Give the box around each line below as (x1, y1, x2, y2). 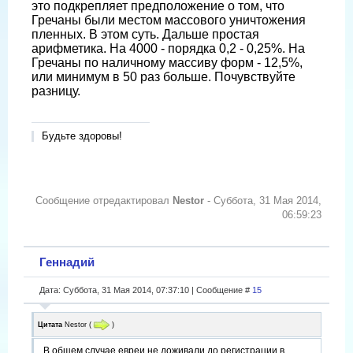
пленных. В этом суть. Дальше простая (32, 27, 259, 41)
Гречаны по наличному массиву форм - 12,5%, (32, 55, 303, 69)
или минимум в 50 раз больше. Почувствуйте (32, 69, 295, 84)
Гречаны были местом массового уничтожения (32, 13, 306, 27)
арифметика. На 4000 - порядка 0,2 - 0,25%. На (32, 41, 305, 55)
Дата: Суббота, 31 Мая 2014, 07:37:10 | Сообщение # (39, 284, 252, 295)
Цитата (38, 320, 62, 329)
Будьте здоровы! (42, 129, 122, 142)
